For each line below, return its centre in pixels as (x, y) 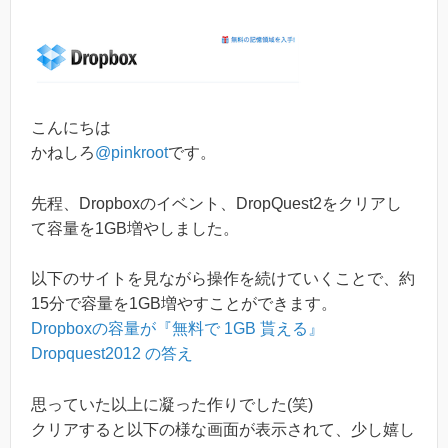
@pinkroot (131, 152)
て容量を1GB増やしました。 (135, 228)
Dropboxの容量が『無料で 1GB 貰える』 (177, 329)
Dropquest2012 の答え (112, 354)
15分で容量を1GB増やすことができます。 (184, 304)
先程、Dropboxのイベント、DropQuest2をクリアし (216, 203)
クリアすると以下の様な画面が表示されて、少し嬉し (223, 429)
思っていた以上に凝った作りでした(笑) (172, 404)
